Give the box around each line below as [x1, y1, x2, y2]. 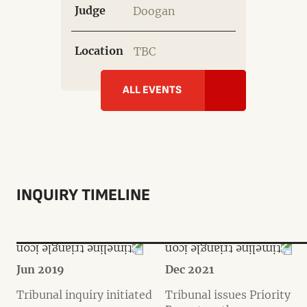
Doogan [133, 4, 175, 19]
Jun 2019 [16, 262, 64, 277]
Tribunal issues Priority [165, 288, 291, 302]
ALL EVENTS [123, 84, 182, 97]
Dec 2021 [165, 262, 214, 277]
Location [75, 44, 123, 58]
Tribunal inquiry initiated [16, 288, 152, 302]
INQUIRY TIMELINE [16, 185, 150, 206]
